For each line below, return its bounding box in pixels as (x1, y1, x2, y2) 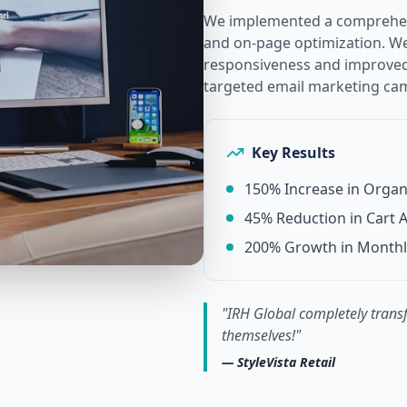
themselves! (222, 325, 295, 345)
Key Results (252, 143, 335, 163)
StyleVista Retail (237, 353, 335, 371)
